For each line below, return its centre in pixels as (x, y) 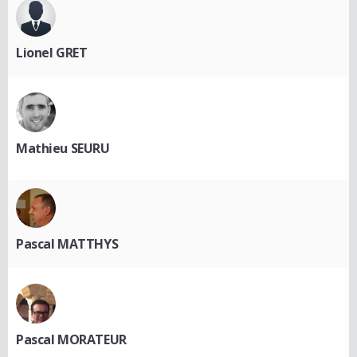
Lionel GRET (52, 52)
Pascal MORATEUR (71, 339)
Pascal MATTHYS (67, 243)
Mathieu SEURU (63, 148)
